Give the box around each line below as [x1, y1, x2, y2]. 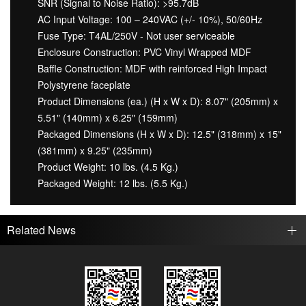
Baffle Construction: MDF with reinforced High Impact [38, 61, 267, 75]
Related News [7, 221, 76, 238]
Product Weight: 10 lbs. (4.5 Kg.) [38, 159, 178, 173]
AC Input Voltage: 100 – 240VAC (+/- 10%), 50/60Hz [38, 12, 262, 26]
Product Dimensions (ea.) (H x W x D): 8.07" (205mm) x [38, 94, 278, 108]
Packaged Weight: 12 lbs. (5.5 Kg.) [38, 176, 188, 190]
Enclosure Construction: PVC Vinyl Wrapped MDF [38, 44, 251, 59]
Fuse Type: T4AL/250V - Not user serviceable [38, 28, 235, 42]
